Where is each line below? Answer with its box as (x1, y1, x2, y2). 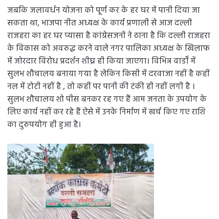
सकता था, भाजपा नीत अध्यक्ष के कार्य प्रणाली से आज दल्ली (7, 16, 192, 30)
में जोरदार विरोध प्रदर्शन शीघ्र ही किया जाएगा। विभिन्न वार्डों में (7, 54, 196, 68)
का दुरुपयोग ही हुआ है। (7, 118, 81, 131)
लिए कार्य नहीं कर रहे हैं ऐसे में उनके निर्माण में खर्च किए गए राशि (7, 105, 205, 119)
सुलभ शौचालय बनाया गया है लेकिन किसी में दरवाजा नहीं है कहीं (7, 67, 210, 81)
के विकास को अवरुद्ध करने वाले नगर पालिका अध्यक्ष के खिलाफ (7, 42, 210, 55)
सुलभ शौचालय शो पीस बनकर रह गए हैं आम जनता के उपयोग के (7, 92, 207, 106)
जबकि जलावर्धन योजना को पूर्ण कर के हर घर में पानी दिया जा (7, 3, 200, 17)
